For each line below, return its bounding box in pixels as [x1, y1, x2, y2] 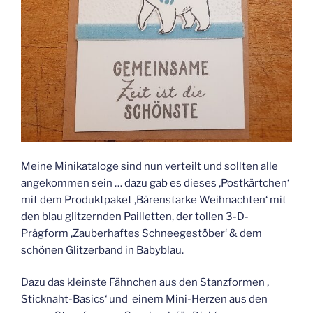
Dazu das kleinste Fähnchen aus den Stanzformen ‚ [21, 276, 269, 289]
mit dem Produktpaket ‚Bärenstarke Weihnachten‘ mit [21, 193, 286, 206]
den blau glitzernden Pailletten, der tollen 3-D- [21, 210, 249, 223]
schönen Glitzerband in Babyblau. [21, 243, 184, 256]
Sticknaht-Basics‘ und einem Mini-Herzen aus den [21, 293, 268, 306]
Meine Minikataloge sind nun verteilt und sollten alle [21, 159, 278, 173]
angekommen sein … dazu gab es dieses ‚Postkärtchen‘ [21, 176, 289, 189]
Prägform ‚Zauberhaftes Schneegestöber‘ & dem [21, 226, 262, 240]
